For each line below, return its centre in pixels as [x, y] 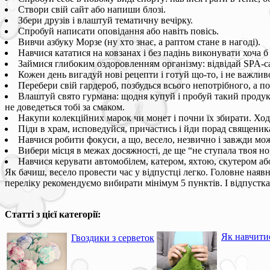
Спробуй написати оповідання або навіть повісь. [118, 31]
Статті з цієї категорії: [53, 214]
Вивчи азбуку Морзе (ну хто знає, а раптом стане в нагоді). [139, 42]
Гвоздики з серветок [113, 237]
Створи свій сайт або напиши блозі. [92, 9]
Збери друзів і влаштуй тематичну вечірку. [105, 20]
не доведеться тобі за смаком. [65, 107]
